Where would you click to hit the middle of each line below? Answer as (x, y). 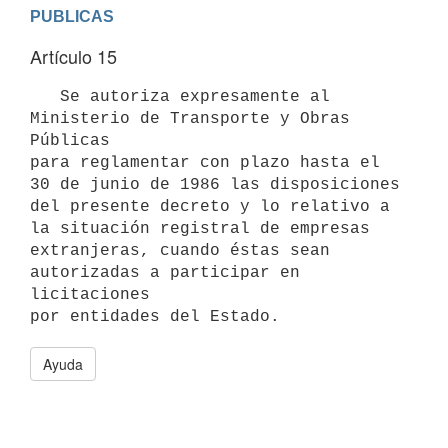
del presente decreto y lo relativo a (210, 206)
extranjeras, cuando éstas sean (180, 250)
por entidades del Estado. (155, 316)
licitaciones (90, 294)
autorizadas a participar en (165, 272)
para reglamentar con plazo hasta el (205, 162)
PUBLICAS (72, 16)
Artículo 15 (73, 56)
